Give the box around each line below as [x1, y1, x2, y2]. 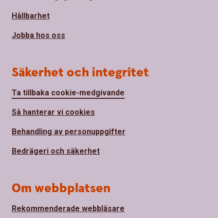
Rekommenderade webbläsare [12, 203, 125, 213]
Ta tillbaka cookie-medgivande [12, 88, 125, 97]
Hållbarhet [12, 11, 50, 20]
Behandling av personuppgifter [12, 127, 126, 136]
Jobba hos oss [12, 30, 65, 40]
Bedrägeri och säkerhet [12, 146, 100, 156]
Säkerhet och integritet [12, 64, 149, 81]
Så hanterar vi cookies [12, 107, 95, 117]
